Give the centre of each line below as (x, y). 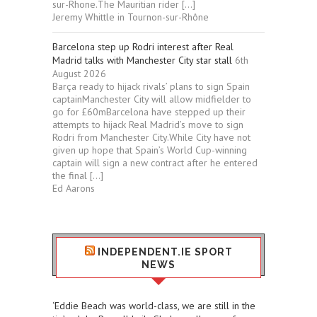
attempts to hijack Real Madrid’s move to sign (148, 125)
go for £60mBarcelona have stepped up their (149, 112)
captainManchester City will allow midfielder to (152, 99)
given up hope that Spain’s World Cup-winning (150, 150)
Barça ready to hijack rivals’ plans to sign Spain (151, 87)
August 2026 (79, 74)
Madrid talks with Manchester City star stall (142, 60)
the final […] (78, 176)
